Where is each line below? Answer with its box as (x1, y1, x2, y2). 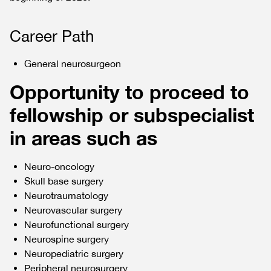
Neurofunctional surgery (24, 219, 129, 230)
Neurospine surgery (24, 233, 109, 244)
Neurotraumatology (24, 190, 108, 201)
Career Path (10, 27, 94, 45)
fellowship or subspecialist (10, 103, 254, 126)
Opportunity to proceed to (10, 80, 249, 103)
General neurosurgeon (24, 58, 121, 69)
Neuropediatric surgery (24, 248, 123, 259)
